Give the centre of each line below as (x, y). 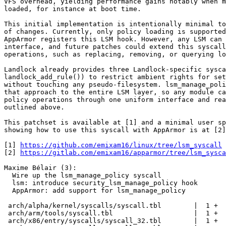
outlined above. (34, 107)
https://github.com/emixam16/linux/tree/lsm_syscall (121, 145)
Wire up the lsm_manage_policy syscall (8, 176)
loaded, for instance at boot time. (73, 9)
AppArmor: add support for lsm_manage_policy (8, 191)
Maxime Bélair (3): (40, 168)
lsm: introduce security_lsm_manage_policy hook (8, 183)
